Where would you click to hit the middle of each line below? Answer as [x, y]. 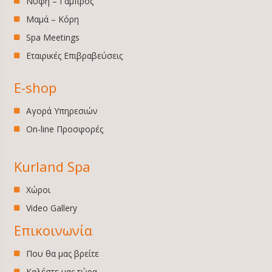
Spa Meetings [53, 37]
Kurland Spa [53, 166]
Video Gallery [52, 208]
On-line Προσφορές [65, 129]
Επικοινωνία [53, 230]
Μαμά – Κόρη [53, 19]
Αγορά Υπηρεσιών [62, 110]
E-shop [36, 87]
